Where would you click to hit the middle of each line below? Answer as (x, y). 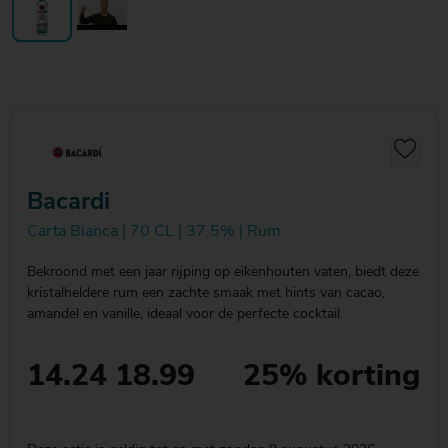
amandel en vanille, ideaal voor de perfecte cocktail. (185, 314)
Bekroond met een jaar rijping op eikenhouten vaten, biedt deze (223, 272)
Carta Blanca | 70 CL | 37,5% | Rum (154, 231)
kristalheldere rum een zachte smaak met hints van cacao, (206, 293)
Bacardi (68, 202)
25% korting (332, 377)
